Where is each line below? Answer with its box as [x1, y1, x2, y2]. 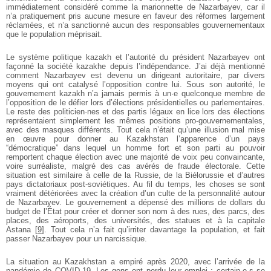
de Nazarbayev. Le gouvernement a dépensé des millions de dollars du [6, 198, 265, 207]
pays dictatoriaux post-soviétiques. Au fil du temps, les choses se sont [6, 180, 265, 189]
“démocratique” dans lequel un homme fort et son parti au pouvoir [6, 143, 265, 153]
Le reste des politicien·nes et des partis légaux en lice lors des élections [6, 107, 265, 117]
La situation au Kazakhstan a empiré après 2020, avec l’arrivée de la [6, 257, 265, 267]
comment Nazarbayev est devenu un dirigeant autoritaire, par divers [6, 71, 265, 80]
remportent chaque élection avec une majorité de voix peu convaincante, [6, 152, 265, 162]
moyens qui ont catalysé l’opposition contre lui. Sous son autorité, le [6, 80, 265, 90]
